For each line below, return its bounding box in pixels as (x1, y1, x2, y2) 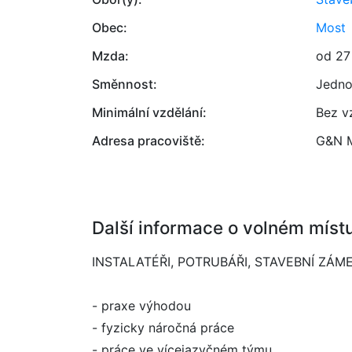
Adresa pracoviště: (92, 133, 205, 148)
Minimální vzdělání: (92, 104, 207, 120)
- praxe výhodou (92, 298, 191, 313)
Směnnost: (92, 76, 157, 92)
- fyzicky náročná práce (92, 320, 234, 335)
